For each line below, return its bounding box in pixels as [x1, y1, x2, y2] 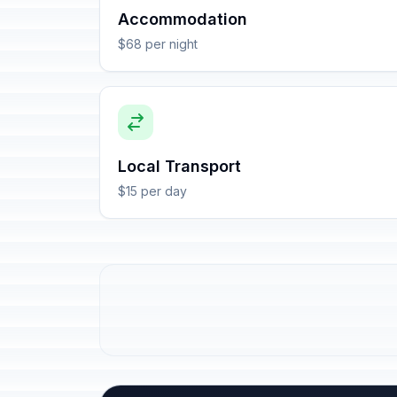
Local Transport [118, 157, 241, 175]
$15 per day [118, 183, 187, 198]
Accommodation [118, 10, 247, 28]
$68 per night [118, 36, 198, 51]
